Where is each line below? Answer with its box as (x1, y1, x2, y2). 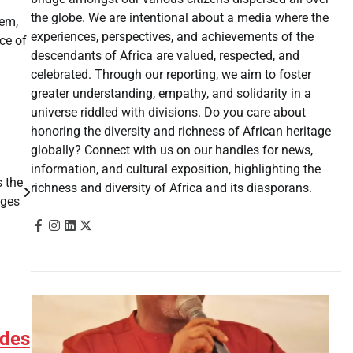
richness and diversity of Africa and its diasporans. (30, 180, 312, 195)
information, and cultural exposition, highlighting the (30, 161, 321, 176)
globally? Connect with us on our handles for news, (30, 142, 313, 158)
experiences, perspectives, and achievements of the (30, 28, 314, 44)
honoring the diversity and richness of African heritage (30, 123, 331, 139)
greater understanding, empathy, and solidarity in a (30, 85, 311, 101)
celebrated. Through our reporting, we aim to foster (30, 66, 311, 82)
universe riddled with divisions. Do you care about (30, 104, 306, 120)
